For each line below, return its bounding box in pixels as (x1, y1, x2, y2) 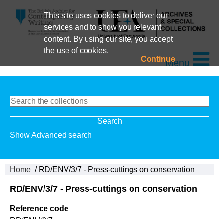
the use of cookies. (44, 46, 109, 55)
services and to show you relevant (44, 23, 161, 31)
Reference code (10, 204, 68, 213)
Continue (141, 55, 175, 63)
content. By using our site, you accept (44, 35, 173, 43)
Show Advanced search (10, 131, 92, 139)
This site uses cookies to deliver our (44, 11, 168, 20)
